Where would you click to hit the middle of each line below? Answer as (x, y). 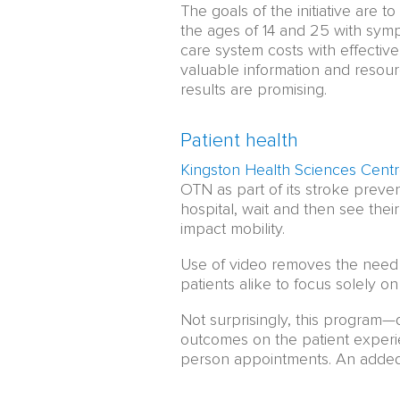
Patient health (239, 141)
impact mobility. (233, 229)
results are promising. (254, 90)
